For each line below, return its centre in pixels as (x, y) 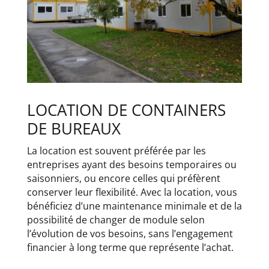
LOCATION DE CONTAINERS (126, 110)
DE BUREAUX (74, 128)
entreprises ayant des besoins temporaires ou (131, 164)
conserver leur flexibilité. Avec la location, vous (132, 192)
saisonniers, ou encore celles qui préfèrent (123, 178)
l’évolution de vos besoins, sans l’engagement (130, 233)
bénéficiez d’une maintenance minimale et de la (134, 206)
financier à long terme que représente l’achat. (130, 247)
